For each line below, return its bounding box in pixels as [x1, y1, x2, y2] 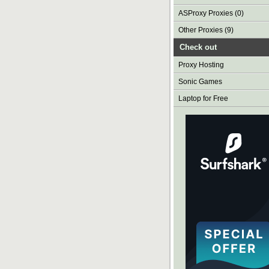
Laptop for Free [178, 94, 228, 103]
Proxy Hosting [178, 61, 224, 69]
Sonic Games [178, 77, 222, 86]
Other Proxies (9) [178, 26, 234, 34]
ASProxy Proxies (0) [178, 9, 244, 17]
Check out [180, 43, 217, 52]
